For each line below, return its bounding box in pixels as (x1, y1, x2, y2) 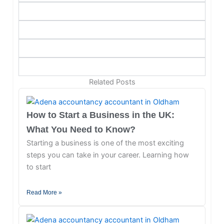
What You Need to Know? (26, 124, 135, 135)
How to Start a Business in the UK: (26, 110, 174, 120)
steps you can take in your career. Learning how (26, 150, 189, 160)
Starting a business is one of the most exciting (26, 138, 184, 148)
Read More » (26, 188, 62, 196)
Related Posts (88, 77, 135, 87)
